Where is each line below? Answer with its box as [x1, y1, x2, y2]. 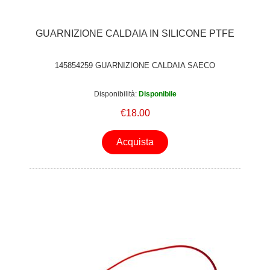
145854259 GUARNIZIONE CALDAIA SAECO [55, 61, 215, 71]
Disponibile [138, 90, 177, 99]
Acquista [116, 136, 154, 147]
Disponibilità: [93, 90, 137, 99]
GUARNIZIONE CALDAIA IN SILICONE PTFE [36, 28, 234, 39]
